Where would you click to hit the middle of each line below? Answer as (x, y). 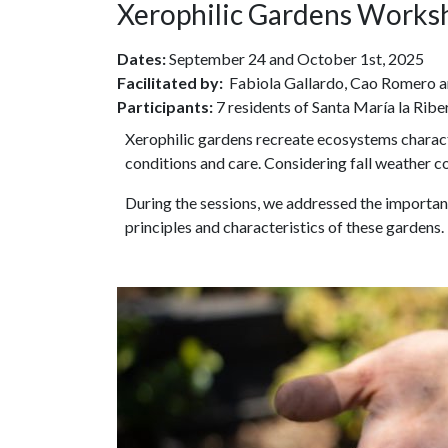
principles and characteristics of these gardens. (284, 227)
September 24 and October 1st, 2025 (296, 59)
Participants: (165, 107)
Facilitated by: (170, 83)
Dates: (143, 59)
